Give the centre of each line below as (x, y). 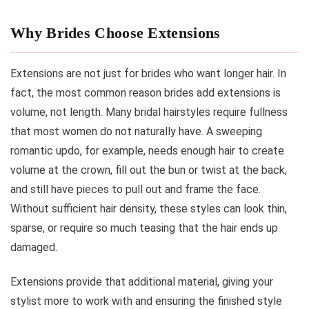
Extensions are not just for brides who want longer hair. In (148, 73)
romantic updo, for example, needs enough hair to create (147, 150)
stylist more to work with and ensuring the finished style (146, 301)
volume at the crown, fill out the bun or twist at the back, (149, 170)
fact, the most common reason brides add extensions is (146, 92)
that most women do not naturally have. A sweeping (136, 131)
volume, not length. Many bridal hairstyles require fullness (149, 112)
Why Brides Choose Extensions (116, 32)
